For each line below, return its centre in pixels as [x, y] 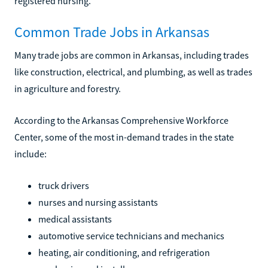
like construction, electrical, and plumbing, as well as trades [133, 71]
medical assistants [75, 219]
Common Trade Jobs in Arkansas [112, 32]
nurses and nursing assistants [98, 202]
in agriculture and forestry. [68, 88]
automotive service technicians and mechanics [131, 235]
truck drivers [64, 185]
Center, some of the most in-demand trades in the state [124, 137]
